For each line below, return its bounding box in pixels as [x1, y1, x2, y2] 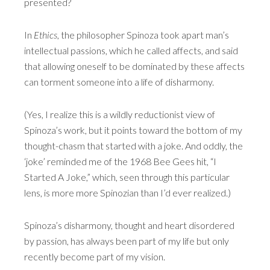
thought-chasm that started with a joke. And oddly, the [24, 140, 243, 151]
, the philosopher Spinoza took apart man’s [57, 29, 229, 40]
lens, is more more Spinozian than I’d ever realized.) [24, 187, 231, 198]
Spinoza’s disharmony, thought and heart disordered [24, 219, 234, 231]
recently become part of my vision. [24, 251, 165, 262]
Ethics [34, 29, 57, 40]
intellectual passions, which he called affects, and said [24, 45, 238, 56]
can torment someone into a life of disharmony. [24, 76, 214, 87]
